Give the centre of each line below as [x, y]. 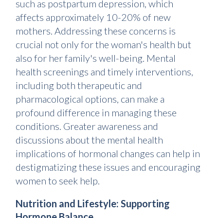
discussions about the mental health [89, 140]
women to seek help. [58, 181]
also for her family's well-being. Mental [96, 58]
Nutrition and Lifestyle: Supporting [93, 204]
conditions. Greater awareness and [87, 126]
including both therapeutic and [79, 85]
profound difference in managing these [96, 113]
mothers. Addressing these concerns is [96, 31]
